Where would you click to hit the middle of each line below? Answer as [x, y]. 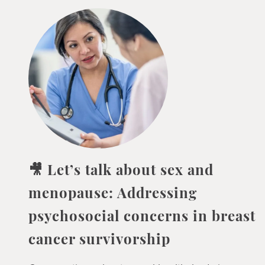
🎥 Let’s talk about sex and [121, 172]
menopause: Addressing [112, 195]
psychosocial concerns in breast [142, 218]
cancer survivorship [99, 241]
